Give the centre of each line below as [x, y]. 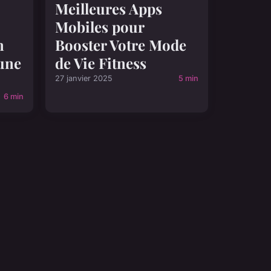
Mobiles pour [100, 27]
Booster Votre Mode [121, 45]
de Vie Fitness [101, 63]
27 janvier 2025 [84, 79]
